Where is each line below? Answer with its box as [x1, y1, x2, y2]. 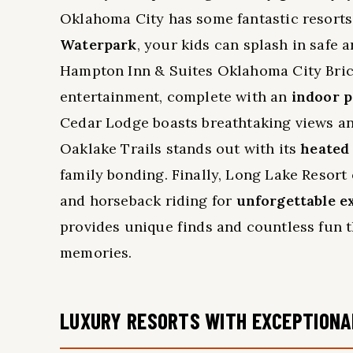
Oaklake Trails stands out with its [60, 139, 301, 158]
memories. [60, 243, 132, 262]
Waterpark [60, 35, 137, 54]
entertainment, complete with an [60, 87, 292, 106]
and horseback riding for [60, 191, 236, 210]
